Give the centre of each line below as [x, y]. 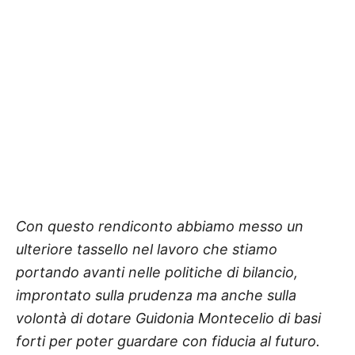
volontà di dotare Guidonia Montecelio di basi [168, 319]
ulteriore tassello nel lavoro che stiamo [147, 250]
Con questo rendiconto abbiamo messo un [160, 227]
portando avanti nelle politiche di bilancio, [157, 273]
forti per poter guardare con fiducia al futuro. [168, 342]
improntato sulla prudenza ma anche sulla [156, 296]
